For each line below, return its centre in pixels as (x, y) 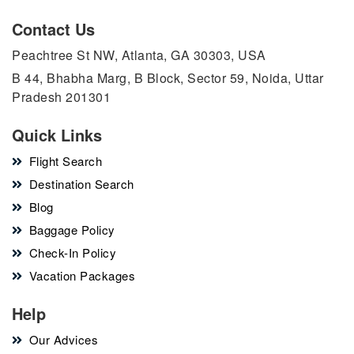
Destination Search (81, 184)
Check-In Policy (72, 252)
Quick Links (57, 135)
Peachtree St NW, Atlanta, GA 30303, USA (139, 55)
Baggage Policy (72, 230)
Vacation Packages (82, 275)
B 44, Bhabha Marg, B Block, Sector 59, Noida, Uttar (168, 78)
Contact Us (53, 29)
